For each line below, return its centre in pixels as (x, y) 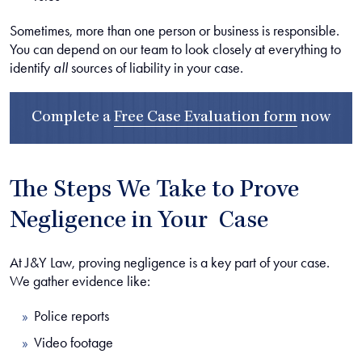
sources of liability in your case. (156, 68)
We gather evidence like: (80, 281)
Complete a (73, 118)
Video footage (74, 343)
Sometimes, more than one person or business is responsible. (175, 31)
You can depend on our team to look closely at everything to (175, 49)
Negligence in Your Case (139, 222)
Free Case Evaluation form (206, 118)
